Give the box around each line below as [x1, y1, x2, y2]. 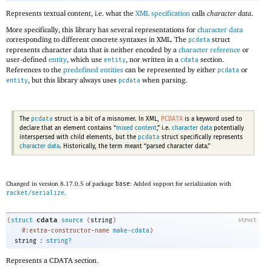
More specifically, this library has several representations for [6, 25, 197, 35]
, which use [67, 55, 104, 64]
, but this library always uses [28, 75, 118, 85]
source [61, 217, 83, 225]
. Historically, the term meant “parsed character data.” [59, 143, 210, 149]
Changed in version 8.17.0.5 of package [6, 180, 115, 188]
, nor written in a [126, 55, 180, 64]
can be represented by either [123, 65, 217, 75]
